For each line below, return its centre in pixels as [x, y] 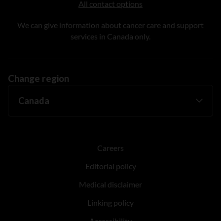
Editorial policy [110, 166]
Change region [38, 78]
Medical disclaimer [110, 184]
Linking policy [110, 202]
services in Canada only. [110, 36]
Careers [110, 147]
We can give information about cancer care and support [110, 25]
